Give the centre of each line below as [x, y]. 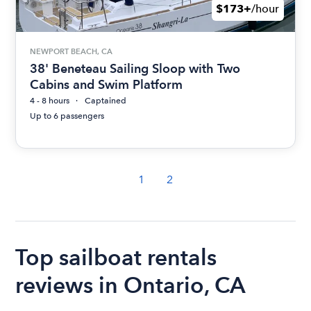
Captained [106, 101]
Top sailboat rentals [116, 258]
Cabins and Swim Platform [107, 85]
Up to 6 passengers [67, 116]
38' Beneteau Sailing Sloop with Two [135, 69]
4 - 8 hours [50, 101]
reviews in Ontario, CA [131, 285]
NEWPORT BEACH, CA [72, 51]
